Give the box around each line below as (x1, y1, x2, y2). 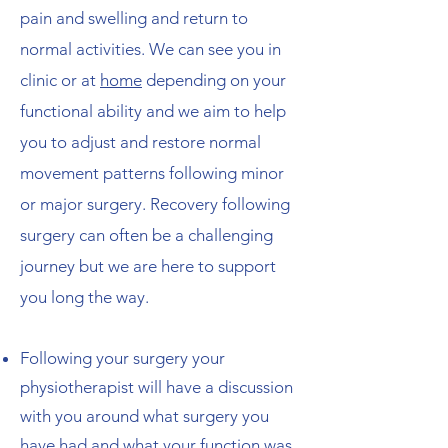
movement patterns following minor (20, 163, 284, 183)
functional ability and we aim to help (20, 101, 286, 121)
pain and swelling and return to (20, 8, 248, 28)
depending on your (142, 70, 286, 90)
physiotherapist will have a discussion (20, 377, 293, 397)
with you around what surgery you (20, 406, 269, 426)
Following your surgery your (20, 348, 225, 368)
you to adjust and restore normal (20, 132, 261, 152)
